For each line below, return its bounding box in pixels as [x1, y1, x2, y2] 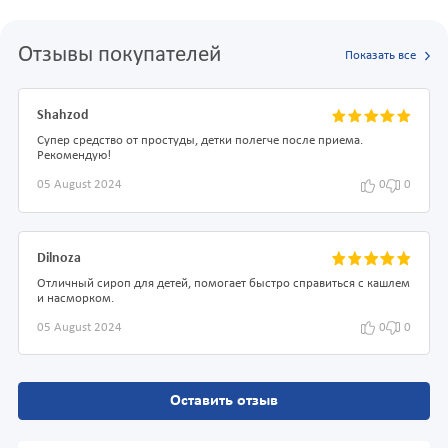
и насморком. [37, 292, 114, 305]
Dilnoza [37, 250, 81, 266]
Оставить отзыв [170, 392, 278, 409]
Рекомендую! [37, 150, 111, 163]
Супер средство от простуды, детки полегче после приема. [37, 135, 363, 148]
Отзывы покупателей [18, 44, 221, 68]
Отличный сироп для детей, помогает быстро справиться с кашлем [37, 277, 410, 290]
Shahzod [37, 108, 89, 124]
